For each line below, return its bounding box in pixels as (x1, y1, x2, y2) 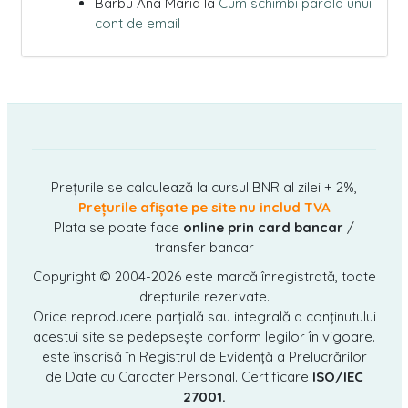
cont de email (94, 14, 180, 32)
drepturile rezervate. (138, 287, 270, 305)
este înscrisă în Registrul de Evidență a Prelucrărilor (41, 347, 367, 365)
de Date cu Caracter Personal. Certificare (45, 367, 312, 385)
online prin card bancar (183, 218, 343, 236)
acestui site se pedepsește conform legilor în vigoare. (33, 327, 375, 345)
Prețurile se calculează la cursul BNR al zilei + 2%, (51, 178, 357, 196)
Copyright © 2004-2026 (32, 267, 185, 285)
